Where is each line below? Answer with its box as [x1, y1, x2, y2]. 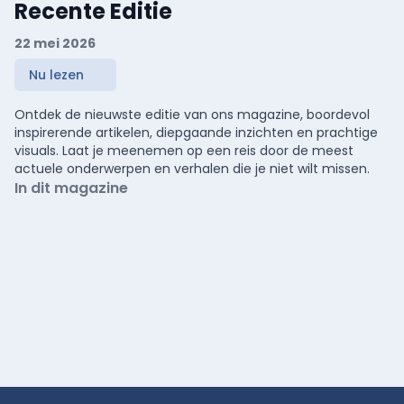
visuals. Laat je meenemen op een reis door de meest [14, 141, 353, 160]
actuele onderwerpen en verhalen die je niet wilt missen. [14, 159, 370, 178]
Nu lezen [29, 65, 84, 84]
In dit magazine [14, 177, 128, 198]
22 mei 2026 [14, 33, 96, 52]
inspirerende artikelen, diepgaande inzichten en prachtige [14, 123, 378, 142]
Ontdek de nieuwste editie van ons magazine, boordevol [14, 105, 370, 124]
